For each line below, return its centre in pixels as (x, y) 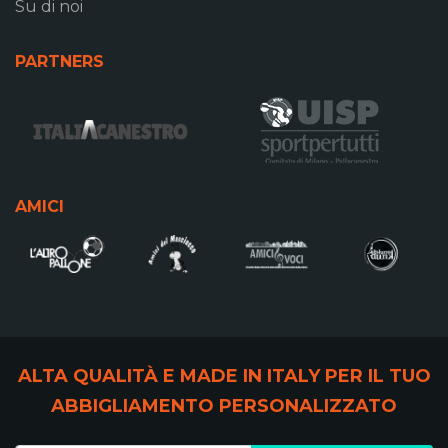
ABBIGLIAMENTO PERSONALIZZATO (224, 405)
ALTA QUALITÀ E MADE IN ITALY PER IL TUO (224, 375)
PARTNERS (59, 62)
